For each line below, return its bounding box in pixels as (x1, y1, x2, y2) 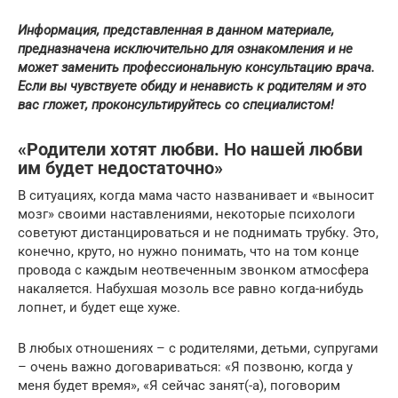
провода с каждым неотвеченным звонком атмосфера (18, 261, 369, 278)
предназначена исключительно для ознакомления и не (18, 40, 353, 57)
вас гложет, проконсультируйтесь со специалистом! (18, 96, 334, 113)
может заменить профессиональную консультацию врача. (18, 59, 375, 76)
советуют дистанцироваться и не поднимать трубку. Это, (18, 224, 378, 241)
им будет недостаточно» (18, 158, 223, 179)
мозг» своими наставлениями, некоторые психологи (18, 205, 355, 222)
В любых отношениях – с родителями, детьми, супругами (18, 339, 378, 356)
